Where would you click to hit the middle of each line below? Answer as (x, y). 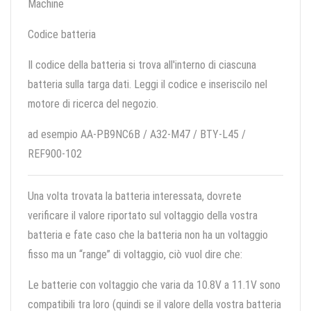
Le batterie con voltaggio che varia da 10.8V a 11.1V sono (154, 285)
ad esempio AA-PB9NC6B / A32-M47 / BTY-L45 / (137, 135)
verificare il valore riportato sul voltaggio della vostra (143, 216)
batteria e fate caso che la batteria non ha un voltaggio (148, 235)
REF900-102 (55, 154)
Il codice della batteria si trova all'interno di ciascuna (142, 65)
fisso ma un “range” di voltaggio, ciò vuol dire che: (135, 255)
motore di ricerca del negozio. (93, 104)
